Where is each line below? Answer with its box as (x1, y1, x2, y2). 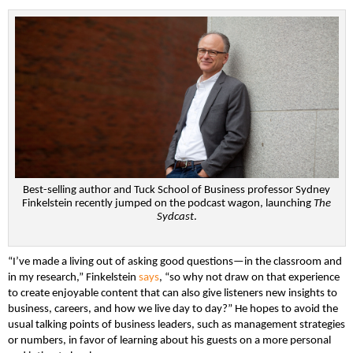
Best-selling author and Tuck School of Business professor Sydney (23, 184, 331, 197)
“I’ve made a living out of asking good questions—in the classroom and (8, 256, 342, 269)
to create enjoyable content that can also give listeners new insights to (8, 288, 337, 300)
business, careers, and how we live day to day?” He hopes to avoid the (8, 303, 338, 316)
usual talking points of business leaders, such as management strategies (8, 319, 345, 332)
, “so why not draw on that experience (159, 272, 340, 284)
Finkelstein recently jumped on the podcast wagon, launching (22, 198, 314, 210)
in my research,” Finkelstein (8, 272, 139, 284)
